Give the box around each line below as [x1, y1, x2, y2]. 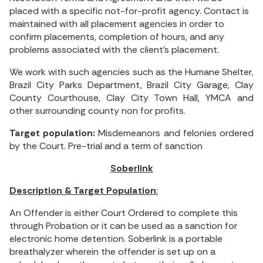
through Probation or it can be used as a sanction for [9, 220, 237, 232]
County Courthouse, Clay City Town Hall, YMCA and [9, 92, 254, 104]
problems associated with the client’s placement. [9, 43, 219, 56]
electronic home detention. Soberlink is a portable [9, 232, 222, 245]
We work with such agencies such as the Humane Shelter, [9, 66, 254, 79]
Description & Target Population [9, 184, 156, 197]
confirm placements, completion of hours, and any [9, 31, 224, 43]
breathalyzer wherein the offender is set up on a [9, 245, 215, 258]
